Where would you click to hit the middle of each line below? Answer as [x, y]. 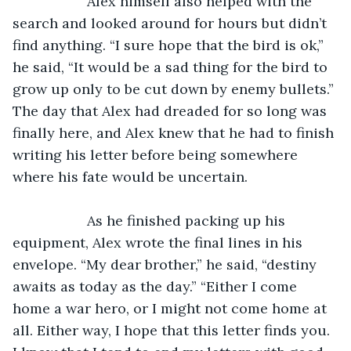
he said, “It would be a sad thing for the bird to [172, 67]
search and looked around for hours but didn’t [172, 23]
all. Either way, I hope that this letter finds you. [173, 330]
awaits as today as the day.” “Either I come [157, 286]
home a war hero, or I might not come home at [172, 308]
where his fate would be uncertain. [130, 176]
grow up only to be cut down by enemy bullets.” [175, 89]
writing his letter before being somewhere [157, 154]
